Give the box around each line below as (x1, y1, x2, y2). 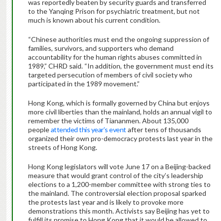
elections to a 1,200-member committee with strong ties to (28, 180, 211, 189)
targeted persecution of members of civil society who (28, 71, 192, 79)
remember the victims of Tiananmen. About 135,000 (28, 116, 188, 125)
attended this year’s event (50, 125, 126, 134)
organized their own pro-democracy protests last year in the (28, 134, 213, 143)
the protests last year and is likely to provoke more (28, 198, 184, 207)
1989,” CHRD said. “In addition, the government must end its (28, 62, 214, 71)
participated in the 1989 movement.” (28, 79, 140, 88)
